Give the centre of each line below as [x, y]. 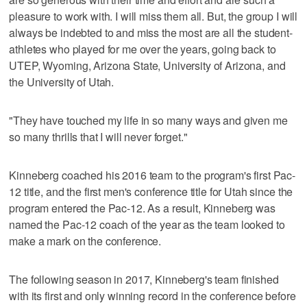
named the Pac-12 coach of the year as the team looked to [147, 224]
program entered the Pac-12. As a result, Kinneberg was [142, 208]
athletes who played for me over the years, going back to [143, 49]
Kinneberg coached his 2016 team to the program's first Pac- [152, 175]
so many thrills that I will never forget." [98, 136]
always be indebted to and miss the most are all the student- [151, 32]
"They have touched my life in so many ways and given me [148, 120]
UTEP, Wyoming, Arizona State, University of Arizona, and [147, 65]
